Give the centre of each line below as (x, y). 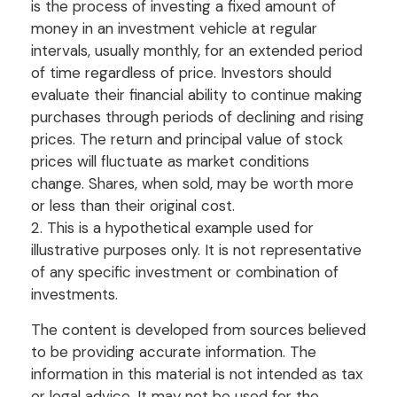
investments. (74, 294)
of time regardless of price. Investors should (181, 72)
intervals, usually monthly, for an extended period (197, 50)
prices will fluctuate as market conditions (170, 161)
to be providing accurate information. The (174, 351)
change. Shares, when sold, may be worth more (192, 183)
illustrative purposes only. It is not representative (196, 249)
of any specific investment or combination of (185, 272)
